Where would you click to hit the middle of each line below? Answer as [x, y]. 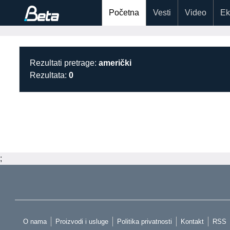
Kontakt [192, 222]
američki [115, 63]
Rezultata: [49, 75]
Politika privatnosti [145, 222]
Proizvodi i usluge [82, 222]
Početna [124, 13]
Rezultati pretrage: [64, 63]
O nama [35, 222]
